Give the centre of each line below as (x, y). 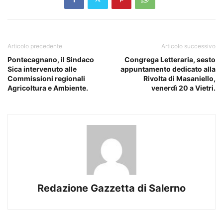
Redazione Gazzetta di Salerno (111, 188)
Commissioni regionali (46, 78)
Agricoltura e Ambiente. (48, 88)
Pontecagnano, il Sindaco (51, 59)
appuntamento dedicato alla (168, 69)
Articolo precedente (35, 46)
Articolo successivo (188, 46)
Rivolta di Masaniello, (179, 78)
